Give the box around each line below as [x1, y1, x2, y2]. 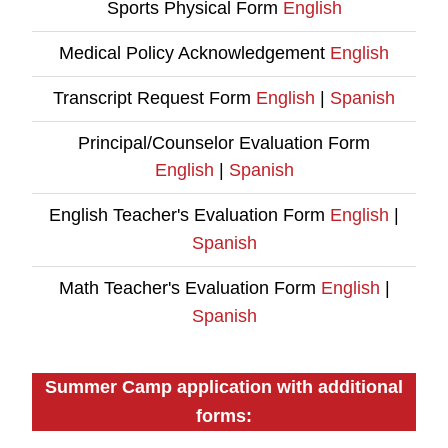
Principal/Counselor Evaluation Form [78, 132, 370, 153]
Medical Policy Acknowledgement [59, 42, 330, 63]
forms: [196, 405, 252, 426]
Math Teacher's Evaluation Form [58, 277, 321, 298]
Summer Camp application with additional [45, 376, 403, 397]
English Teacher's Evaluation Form [49, 204, 330, 225]
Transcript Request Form [53, 87, 256, 108]
